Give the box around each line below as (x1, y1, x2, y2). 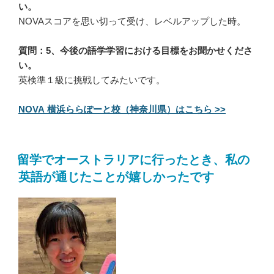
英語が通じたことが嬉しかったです (18, 170, 214, 184)
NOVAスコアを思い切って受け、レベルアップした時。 (18, 16, 246, 27)
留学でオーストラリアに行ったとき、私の (17, 153, 250, 167)
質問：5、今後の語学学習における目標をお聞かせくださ (18, 45, 253, 56)
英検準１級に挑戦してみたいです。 (18, 75, 165, 86)
